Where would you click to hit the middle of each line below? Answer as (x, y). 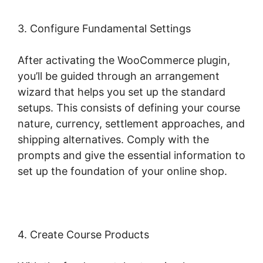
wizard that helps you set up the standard (122, 92)
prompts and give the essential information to (131, 156)
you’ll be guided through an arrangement (119, 76)
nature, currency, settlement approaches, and (131, 124)
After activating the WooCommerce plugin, (124, 60)
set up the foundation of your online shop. (122, 171)
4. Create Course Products (83, 235)
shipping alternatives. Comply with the (113, 140)
